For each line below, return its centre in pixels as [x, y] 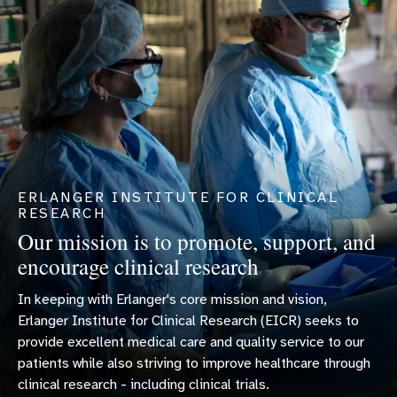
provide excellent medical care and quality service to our [191, 342]
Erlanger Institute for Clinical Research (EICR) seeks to [188, 320]
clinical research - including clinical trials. [144, 384]
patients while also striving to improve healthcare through [194, 363]
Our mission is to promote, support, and [197, 241]
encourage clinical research [138, 265]
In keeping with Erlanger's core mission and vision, [172, 299]
